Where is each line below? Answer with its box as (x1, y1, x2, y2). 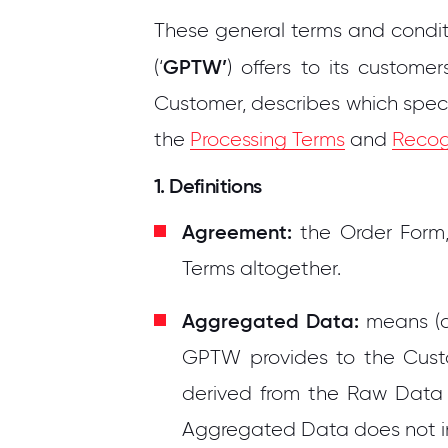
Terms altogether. (182, 257, 341, 280)
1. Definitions (154, 174, 262, 198)
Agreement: (182, 220, 292, 244)
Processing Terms (190, 128, 345, 151)
